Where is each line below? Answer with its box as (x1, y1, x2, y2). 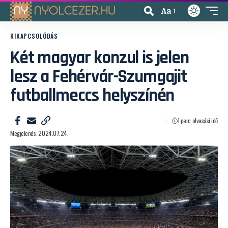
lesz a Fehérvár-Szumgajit (10, 65, 187, 88)
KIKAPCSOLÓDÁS (10, 32, 59, 40)
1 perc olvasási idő (177, 116, 218, 125)
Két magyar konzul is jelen (10, 46, 189, 69)
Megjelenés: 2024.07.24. (10, 129, 69, 137)
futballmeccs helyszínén (10, 84, 175, 107)
